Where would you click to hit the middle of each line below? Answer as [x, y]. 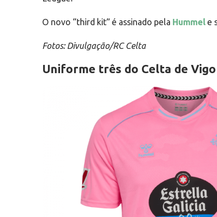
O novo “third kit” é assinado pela [107, 22]
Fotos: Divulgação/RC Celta [94, 46]
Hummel [189, 22]
